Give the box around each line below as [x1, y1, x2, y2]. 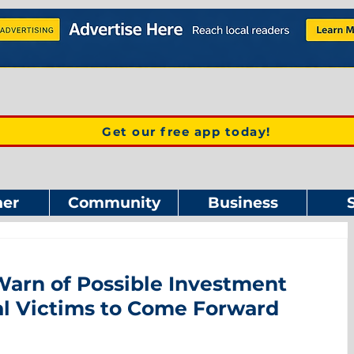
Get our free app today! [102, 123, 271, 139]
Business [207, 194, 278, 212]
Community [67, 194, 160, 212]
